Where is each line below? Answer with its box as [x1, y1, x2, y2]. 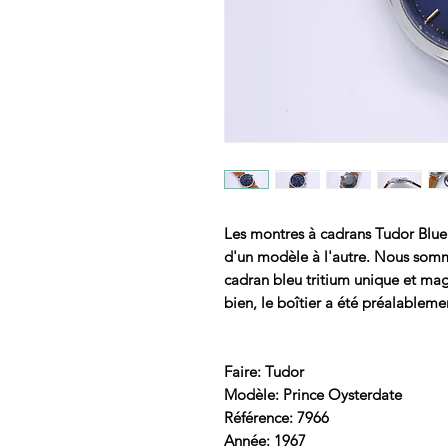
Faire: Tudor [224, 361, 304, 381]
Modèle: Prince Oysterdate [224, 384, 402, 404]
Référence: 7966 [224, 407, 329, 427]
